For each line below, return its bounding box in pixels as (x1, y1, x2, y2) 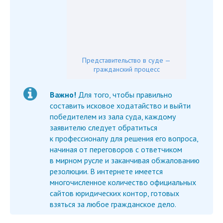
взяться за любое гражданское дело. (50, 199, 176, 209)
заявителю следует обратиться (50, 122, 157, 132)
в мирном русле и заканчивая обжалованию (50, 155, 200, 165)
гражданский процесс (93, 64, 160, 74)
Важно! (50, 89, 78, 100)
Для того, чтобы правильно (78, 89, 172, 100)
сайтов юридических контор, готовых (50, 188, 179, 198)
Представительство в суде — (82, 55, 171, 65)
